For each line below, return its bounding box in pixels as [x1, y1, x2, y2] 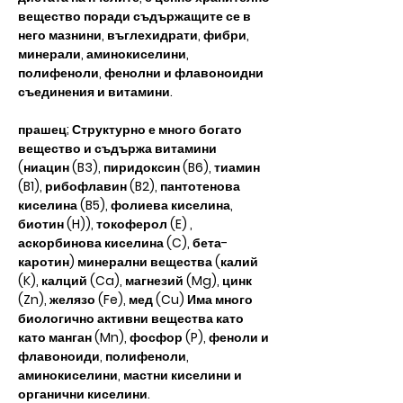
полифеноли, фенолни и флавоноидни [18, 64, 264, 82]
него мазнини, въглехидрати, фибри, [18, 26, 249, 44]
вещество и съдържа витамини [18, 139, 217, 157]
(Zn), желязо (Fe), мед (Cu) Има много [18, 291, 253, 309]
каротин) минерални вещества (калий [18, 253, 258, 271]
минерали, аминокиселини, [18, 45, 189, 63]
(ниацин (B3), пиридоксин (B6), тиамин [18, 158, 260, 176]
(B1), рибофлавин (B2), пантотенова [18, 177, 240, 195]
